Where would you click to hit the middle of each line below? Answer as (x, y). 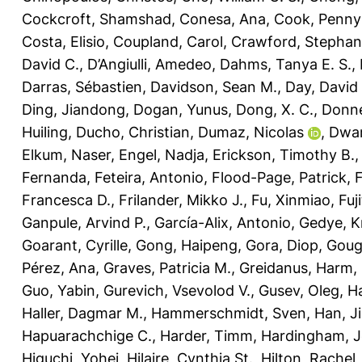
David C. (51, 64)
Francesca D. (66, 200)
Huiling (45, 132)
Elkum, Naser (66, 154)
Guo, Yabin (59, 290)
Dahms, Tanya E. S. (286, 64)
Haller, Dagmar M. (82, 313)
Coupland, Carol (168, 41)
